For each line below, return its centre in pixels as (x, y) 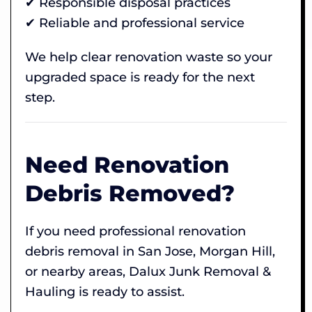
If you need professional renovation (135, 231)
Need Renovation (127, 164)
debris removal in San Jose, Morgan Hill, (150, 251)
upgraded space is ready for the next (140, 77)
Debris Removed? (130, 193)
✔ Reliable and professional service (135, 23)
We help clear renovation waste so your (149, 57)
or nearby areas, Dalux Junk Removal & (148, 271)
